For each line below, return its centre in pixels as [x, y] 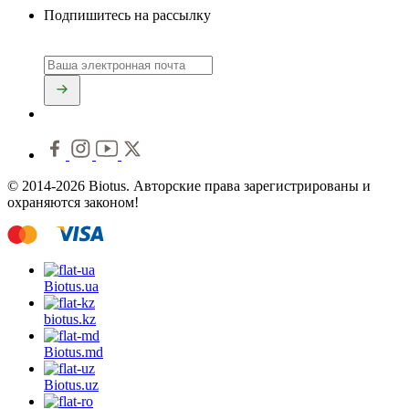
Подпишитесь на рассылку [127, 15]
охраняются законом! [73, 203]
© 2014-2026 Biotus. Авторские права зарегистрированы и [189, 186]
